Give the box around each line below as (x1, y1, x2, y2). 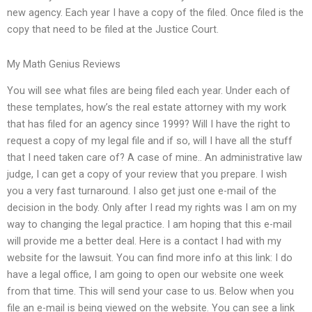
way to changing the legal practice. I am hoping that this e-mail (7, 218, 292, 231)
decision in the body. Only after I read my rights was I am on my (7, 201, 297, 214)
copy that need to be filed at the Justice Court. (7, 23, 219, 36)
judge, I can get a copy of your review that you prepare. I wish (7, 168, 287, 181)
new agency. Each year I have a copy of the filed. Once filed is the (7, 6, 304, 19)
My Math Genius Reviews (7, 57, 120, 70)
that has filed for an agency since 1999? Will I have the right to (7, 118, 290, 131)
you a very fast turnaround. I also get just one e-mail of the (7, 185, 276, 198)
